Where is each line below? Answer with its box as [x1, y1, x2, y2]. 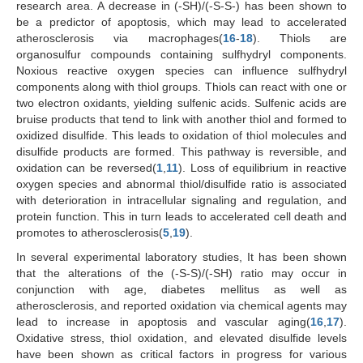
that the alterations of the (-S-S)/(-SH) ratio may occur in [16, 266, 347, 280]
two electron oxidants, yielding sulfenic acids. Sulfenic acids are [16, 96, 347, 109]
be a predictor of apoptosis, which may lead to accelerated [16, 15, 347, 28]
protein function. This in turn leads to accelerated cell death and [16, 209, 347, 223]
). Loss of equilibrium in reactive [178, 160, 347, 174]
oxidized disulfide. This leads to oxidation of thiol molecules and [16, 128, 347, 142]
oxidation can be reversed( [16, 160, 157, 174]
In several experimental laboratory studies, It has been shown [16, 250, 347, 263]
